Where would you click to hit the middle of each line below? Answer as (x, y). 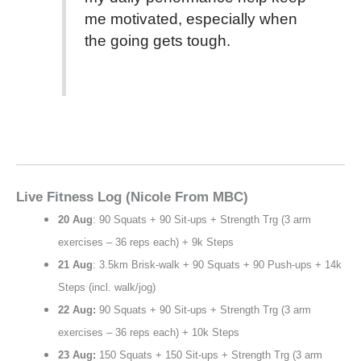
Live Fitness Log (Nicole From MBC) (132, 197)
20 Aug (75, 220)
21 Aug (75, 265)
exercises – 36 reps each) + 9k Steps (147, 243)
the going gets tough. (159, 41)
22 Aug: (78, 310)
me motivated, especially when (191, 19)
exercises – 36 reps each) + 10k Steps (150, 333)
